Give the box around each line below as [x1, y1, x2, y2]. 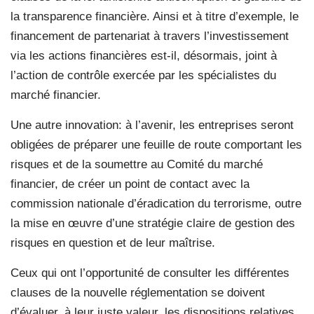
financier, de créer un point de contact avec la [11, 177, 250, 191]
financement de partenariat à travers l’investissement [11, 29, 289, 43]
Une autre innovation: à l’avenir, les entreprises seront [11, 118, 294, 132]
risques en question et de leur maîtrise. [11, 235, 215, 250]
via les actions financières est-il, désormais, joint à [11, 48, 277, 62]
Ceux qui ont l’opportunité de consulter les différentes [11, 266, 289, 280]
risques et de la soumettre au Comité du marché [11, 157, 263, 171]
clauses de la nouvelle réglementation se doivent [11, 285, 265, 299]
